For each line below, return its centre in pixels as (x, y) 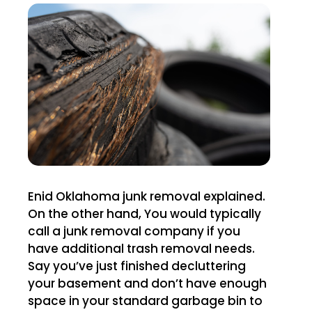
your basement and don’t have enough (147, 283)
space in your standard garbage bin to (145, 301)
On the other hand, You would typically (145, 213)
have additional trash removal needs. (141, 248)
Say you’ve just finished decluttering (137, 266)
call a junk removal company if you (134, 231)
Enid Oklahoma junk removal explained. (42, 196)
